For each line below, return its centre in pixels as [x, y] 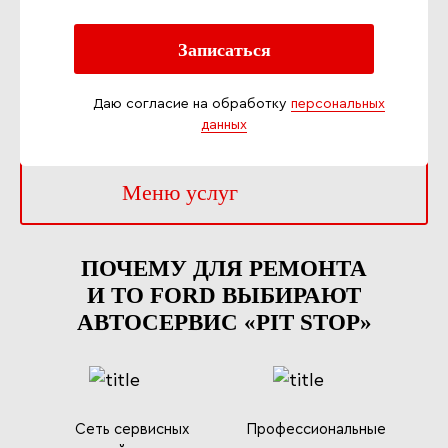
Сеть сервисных [132, 429]
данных [224, 125]
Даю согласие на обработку [192, 104]
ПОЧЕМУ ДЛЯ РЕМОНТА [224, 268]
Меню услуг [180, 192]
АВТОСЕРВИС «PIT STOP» [224, 322]
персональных [338, 104]
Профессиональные [316, 429]
